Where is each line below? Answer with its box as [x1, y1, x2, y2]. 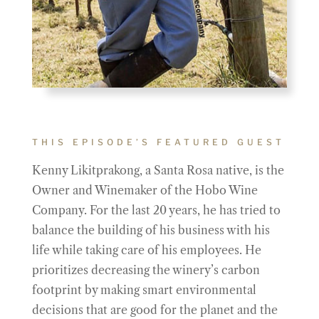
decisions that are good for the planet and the [31, 303, 278, 317]
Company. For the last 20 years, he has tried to [31, 203, 281, 217]
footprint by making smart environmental [31, 283, 256, 297]
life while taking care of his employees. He [31, 243, 261, 257]
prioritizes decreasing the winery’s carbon [31, 263, 260, 277]
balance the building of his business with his [31, 223, 270, 237]
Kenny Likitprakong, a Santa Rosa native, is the [31, 163, 284, 177]
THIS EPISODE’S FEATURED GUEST [31, 137, 285, 147]
